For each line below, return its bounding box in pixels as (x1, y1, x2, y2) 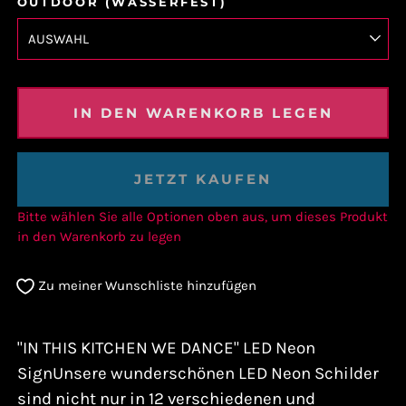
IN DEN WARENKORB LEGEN (72, 103, 333, 121)
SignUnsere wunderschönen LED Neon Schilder (16, 362, 379, 383)
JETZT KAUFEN (134, 170, 272, 188)
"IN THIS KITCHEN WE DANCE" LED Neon (16, 337, 315, 358)
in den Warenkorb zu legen (16, 227, 181, 245)
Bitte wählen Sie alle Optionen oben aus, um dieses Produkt (16, 208, 388, 225)
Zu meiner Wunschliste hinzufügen (37, 277, 256, 294)
